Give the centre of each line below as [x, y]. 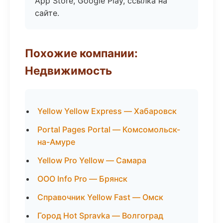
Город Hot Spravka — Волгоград [100, 216]
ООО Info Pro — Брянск [82, 179]
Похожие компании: [81, 53]
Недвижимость [68, 70]
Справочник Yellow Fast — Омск [100, 197]
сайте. [47, 13]
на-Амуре [56, 142]
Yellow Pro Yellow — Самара [92, 160]
